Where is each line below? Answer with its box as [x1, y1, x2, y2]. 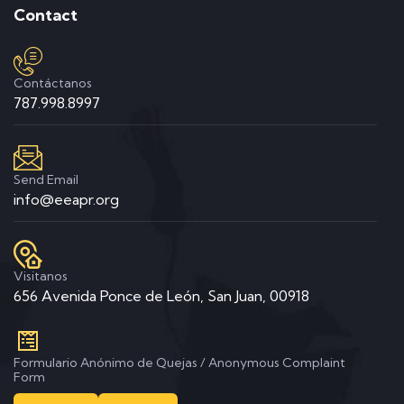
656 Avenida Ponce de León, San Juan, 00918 [14, 287, 309, 305]
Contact [14, 5, 78, 25]
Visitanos [14, 268, 68, 284]
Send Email [14, 171, 78, 188]
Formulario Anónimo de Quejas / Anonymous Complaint [14, 354, 345, 371]
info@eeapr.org [14, 190, 119, 208]
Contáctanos [14, 75, 92, 91]
